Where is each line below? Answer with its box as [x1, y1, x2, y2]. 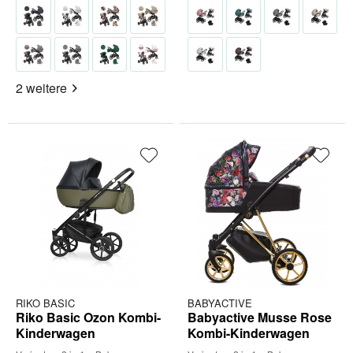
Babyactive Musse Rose [188, 308, 333, 327]
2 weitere [16, 78, 68, 97]
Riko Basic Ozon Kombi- [16, 308, 162, 327]
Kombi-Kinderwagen [188, 324, 310, 343]
